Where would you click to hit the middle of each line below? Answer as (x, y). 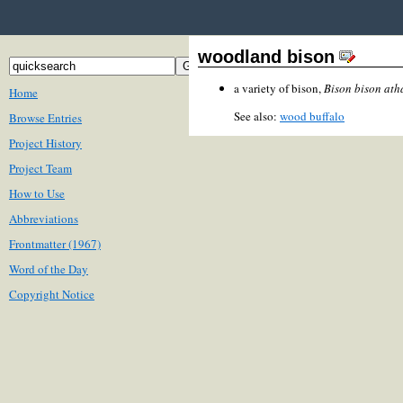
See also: (257, 116)
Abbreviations (44, 219)
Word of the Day (49, 269)
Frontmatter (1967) (55, 244)
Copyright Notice (52, 294)
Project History (45, 143)
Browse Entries (45, 118)
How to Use (37, 193)
